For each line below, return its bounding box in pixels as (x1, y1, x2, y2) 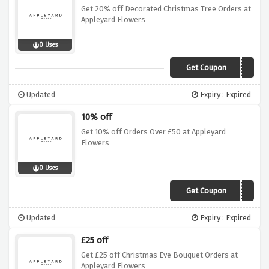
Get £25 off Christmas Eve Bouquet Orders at (81, 250, 238, 260)
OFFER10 (216, 187, 249, 198)
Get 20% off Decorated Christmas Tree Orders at (81, 4, 251, 14)
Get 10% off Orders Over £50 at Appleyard (81, 127, 226, 137)
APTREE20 (211, 64, 249, 74)
